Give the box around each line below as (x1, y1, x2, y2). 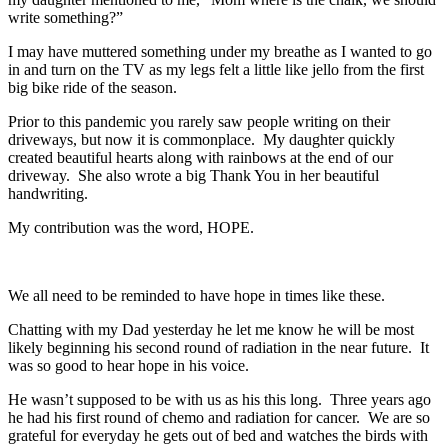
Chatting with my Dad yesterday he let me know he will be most (8, 320, 414, 338)
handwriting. (8, 184, 92, 202)
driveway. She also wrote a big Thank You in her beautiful (8, 166, 379, 184)
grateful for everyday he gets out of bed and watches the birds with (8, 426, 428, 444)
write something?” (8, 8, 127, 26)
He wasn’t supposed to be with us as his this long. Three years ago (8, 390, 431, 408)
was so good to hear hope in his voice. (8, 356, 249, 374)
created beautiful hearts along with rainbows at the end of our (8, 148, 393, 166)
